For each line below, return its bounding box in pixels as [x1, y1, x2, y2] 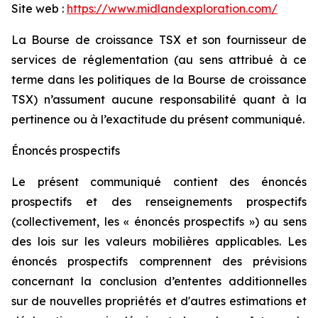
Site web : [11, 1, 67, 16]
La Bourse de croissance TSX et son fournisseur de [11, 33, 307, 48]
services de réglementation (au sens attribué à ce [11, 53, 307, 67]
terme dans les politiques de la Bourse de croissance [11, 72, 307, 87]
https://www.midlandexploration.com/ [67, 1, 278, 16]
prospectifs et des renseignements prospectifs [11, 194, 307, 209]
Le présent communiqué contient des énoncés [11, 175, 307, 190]
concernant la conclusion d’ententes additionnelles [11, 274, 307, 289]
